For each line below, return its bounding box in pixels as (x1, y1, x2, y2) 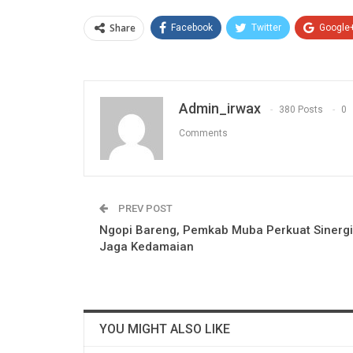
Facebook (171, 21, 213, 33)
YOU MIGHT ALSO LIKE (99, 321, 230, 336)
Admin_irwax (179, 99, 261, 117)
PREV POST (116, 202, 173, 214)
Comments (179, 127, 228, 139)
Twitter (251, 21, 281, 33)
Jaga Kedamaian (99, 239, 194, 254)
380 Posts (279, 103, 323, 115)
